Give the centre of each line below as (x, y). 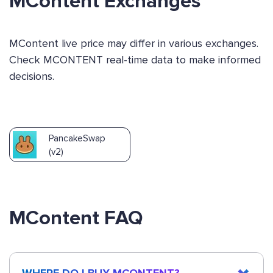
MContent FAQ (76, 218)
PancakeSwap (77, 138)
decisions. (32, 76)
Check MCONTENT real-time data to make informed (135, 60)
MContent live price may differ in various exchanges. (134, 44)
